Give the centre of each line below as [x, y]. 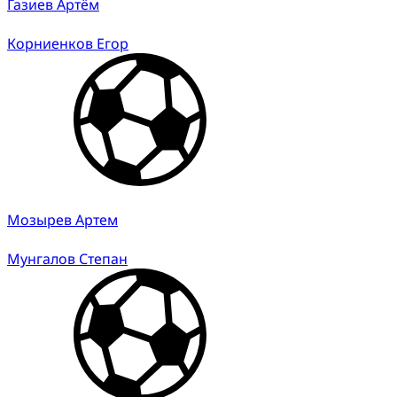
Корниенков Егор [68, 43]
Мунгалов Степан [67, 258]
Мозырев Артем [62, 219]
